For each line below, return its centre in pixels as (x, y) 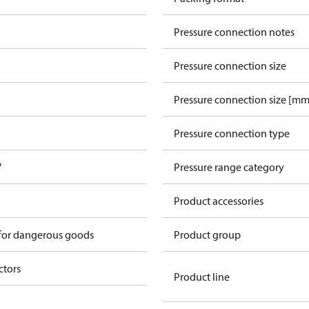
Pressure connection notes (234, 32)
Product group (207, 235)
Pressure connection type (232, 133)
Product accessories (219, 201)
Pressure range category (229, 167)
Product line (202, 277)
